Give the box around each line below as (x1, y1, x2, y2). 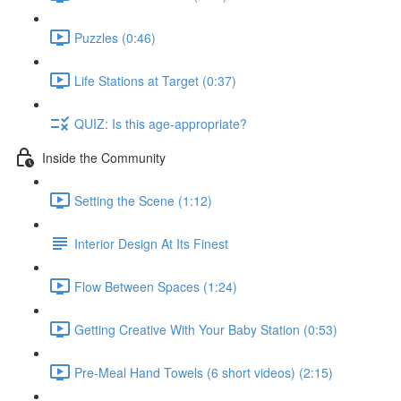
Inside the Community (42, 148, 166, 166)
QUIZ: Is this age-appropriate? (74, 114, 247, 132)
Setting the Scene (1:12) (74, 191, 212, 209)
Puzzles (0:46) (74, 28, 156, 47)
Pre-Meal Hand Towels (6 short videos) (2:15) (74, 363, 333, 381)
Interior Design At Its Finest (74, 234, 228, 252)
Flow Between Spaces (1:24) (74, 277, 237, 295)
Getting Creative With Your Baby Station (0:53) (74, 320, 337, 338)
